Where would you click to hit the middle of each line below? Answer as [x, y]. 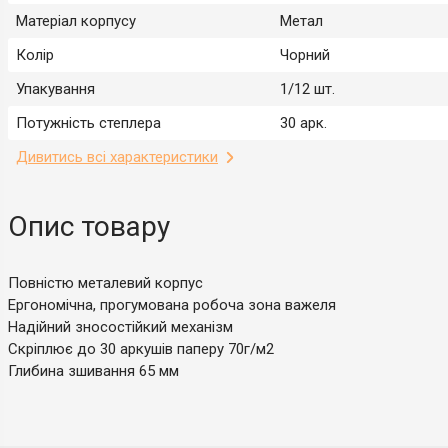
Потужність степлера [88, 122]
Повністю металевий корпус [105, 282]
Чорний [305, 54]
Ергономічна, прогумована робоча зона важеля [172, 304]
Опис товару [89, 226]
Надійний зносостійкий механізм [120, 326]
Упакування [55, 88]
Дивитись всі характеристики [117, 156]
